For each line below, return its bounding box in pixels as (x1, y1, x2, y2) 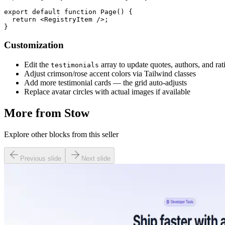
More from (4, 106, 64, 120)
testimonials (51, 61, 99, 69)
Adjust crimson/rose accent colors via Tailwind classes (24, 69, 196, 78)
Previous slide (20, 154, 61, 162)
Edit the (24, 60, 51, 69)
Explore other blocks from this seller (4, 130, 119, 139)
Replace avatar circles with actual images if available (24, 87, 190, 96)
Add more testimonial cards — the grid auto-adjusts (24, 78, 187, 87)
